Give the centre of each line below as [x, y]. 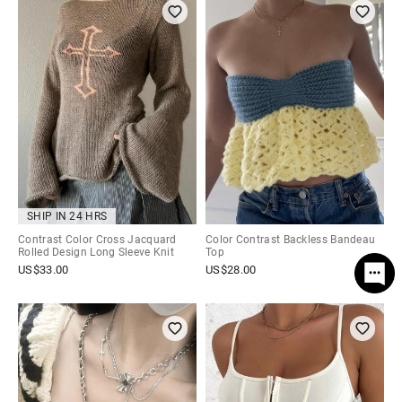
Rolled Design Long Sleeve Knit [96, 252]
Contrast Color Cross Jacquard [97, 239]
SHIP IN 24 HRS [67, 216]
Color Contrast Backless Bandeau [291, 239]
